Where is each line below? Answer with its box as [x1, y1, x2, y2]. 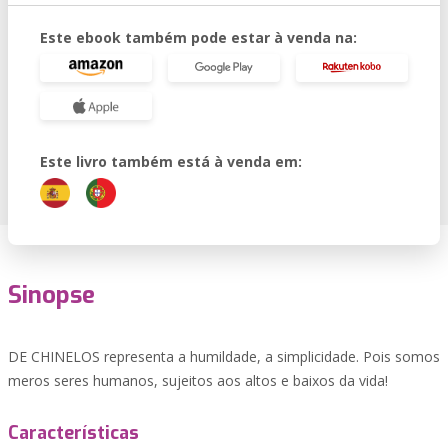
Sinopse [8, 279, 95, 311]
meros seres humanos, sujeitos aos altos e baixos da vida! [8, 371, 388, 390]
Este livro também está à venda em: [40, 152, 302, 171]
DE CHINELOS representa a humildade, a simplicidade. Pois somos [8, 347, 440, 366]
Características [8, 421, 139, 445]
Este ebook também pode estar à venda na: [40, 28, 357, 47]
